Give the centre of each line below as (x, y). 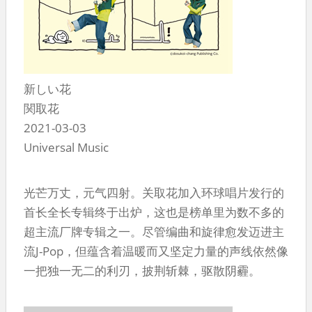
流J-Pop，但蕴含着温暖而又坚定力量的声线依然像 (156, 251)
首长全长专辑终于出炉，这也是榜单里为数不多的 (154, 212)
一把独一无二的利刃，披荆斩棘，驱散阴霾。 (142, 270)
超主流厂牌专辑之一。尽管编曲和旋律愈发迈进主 (154, 231)
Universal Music (66, 147)
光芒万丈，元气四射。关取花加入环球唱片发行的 (154, 192)
